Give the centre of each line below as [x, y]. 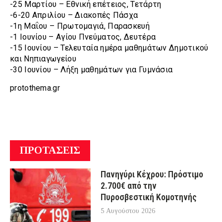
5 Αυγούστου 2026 [128, 211]
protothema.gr [35, 88]
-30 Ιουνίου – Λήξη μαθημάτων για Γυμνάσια [91, 70]
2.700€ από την [129, 185]
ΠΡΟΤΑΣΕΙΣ [50, 150]
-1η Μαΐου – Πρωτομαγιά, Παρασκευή [80, 26]
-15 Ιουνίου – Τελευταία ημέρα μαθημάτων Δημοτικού [109, 48]
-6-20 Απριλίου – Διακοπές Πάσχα [74, 15]
